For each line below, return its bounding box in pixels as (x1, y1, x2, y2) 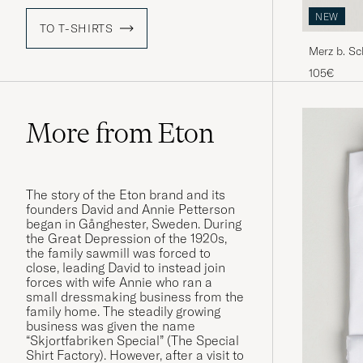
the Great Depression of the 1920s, (26, 230, 227, 247)
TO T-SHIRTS (40, 21, 113, 36)
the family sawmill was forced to (26, 245, 211, 262)
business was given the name (26, 318, 195, 335)
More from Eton (26, 116, 214, 151)
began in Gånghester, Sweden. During (26, 216, 241, 233)
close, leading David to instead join (26, 259, 225, 276)
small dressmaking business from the (26, 288, 244, 305)
